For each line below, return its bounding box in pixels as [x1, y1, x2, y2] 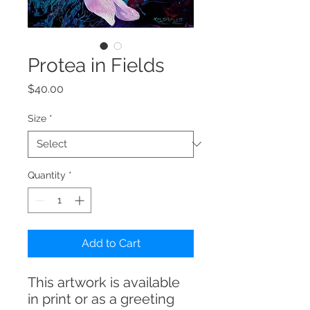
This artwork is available [28, 273, 180, 291]
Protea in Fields [28, 53, 165, 77]
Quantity [28, 169, 66, 181]
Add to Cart [81, 236, 140, 250]
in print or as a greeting [28, 290, 174, 307]
